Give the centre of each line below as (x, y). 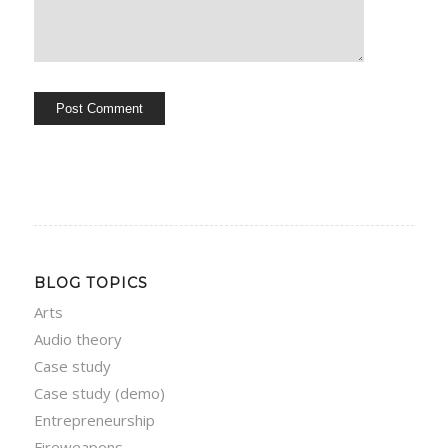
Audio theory (77, 339)
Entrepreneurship (94, 420)
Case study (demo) (99, 393)
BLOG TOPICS (90, 283)
